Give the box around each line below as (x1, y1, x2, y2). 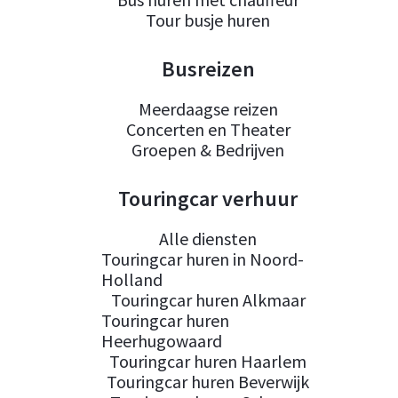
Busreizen (161, 55, 255, 83)
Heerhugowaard (101, 330, 222, 352)
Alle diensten (159, 227, 257, 250)
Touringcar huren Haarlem (109, 350, 306, 372)
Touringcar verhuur (118, 185, 298, 212)
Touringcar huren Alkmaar (110, 289, 306, 311)
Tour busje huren (146, 9, 270, 31)
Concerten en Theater (125, 118, 291, 140)
